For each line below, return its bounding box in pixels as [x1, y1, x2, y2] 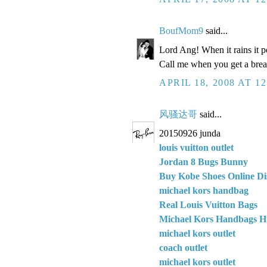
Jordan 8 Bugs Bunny [159, 156, 248, 167]
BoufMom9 [159, 26, 203, 36]
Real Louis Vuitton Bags [159, 199, 257, 210]
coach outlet [159, 242, 207, 253]
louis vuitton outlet [159, 142, 234, 153]
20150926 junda [159, 128, 221, 138]
